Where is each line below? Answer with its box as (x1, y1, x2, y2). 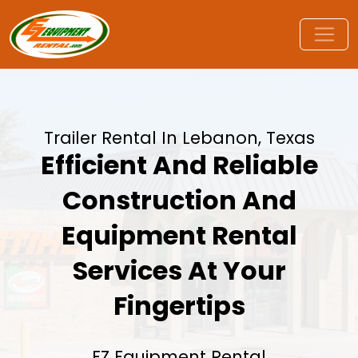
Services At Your (72, 253, 286, 288)
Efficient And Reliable (40, 147, 318, 183)
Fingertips (113, 288, 245, 324)
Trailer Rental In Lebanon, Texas (43, 126, 315, 149)
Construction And (62, 182, 296, 218)
